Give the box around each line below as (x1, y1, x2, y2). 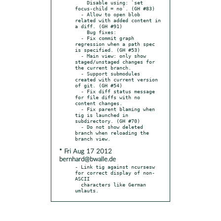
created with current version (75, 76, 158, 82)
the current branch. (75, 64, 131, 71)
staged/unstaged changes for (75, 58, 155, 65)
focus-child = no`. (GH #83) (75, 5, 155, 11)
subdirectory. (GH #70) (75, 117, 140, 124)
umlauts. (75, 187, 99, 193)
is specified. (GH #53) (75, 46, 140, 53)
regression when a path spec (75, 40, 155, 47)
